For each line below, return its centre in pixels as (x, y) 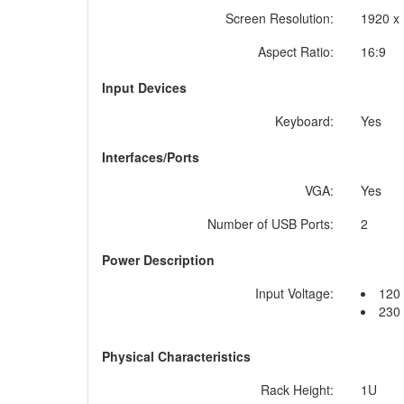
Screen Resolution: (280, 18)
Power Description (158, 260)
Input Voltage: (294, 293)
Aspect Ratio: (296, 51)
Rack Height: (297, 390)
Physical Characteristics (176, 356)
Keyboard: (304, 121)
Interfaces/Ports (151, 157)
